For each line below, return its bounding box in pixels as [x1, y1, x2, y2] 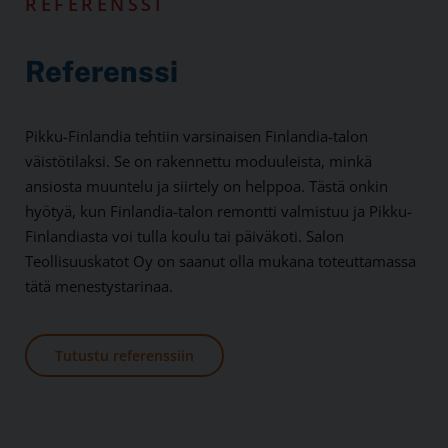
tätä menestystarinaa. [25, 276, 173, 297]
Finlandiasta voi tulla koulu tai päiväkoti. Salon [25, 226, 344, 247]
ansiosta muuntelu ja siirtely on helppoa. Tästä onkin [25, 176, 388, 197]
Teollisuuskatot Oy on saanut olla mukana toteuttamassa [25, 251, 416, 272]
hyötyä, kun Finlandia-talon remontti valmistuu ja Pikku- [25, 201, 412, 222]
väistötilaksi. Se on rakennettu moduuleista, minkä [25, 151, 372, 172]
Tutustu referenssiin [55, 346, 194, 366]
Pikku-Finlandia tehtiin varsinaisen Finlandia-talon [25, 126, 368, 147]
